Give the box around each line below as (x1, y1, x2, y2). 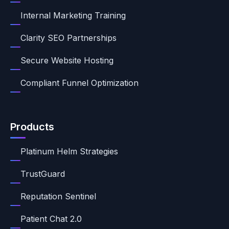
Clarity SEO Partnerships (20, 33, 117, 43)
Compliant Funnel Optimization (20, 78, 139, 88)
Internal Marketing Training (20, 10, 126, 20)
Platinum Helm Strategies (20, 146, 118, 156)
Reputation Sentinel (20, 191, 96, 201)
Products (10, 121, 54, 133)
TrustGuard (20, 169, 65, 179)
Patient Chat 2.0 (20, 214, 82, 224)
